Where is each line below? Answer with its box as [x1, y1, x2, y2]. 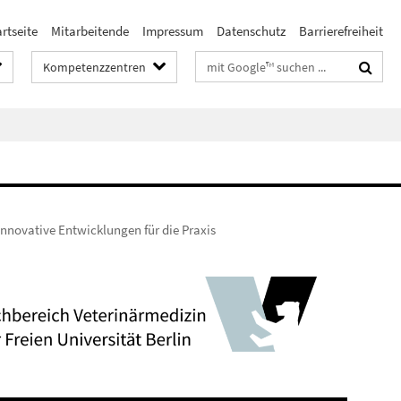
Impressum [142, 22, 203, 39]
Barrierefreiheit [299, 22, 383, 39]
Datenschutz [217, 22, 286, 39]
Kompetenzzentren [43, 59, 146, 75]
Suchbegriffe [196, 55, 267, 72]
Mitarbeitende [51, 22, 129, 39]
